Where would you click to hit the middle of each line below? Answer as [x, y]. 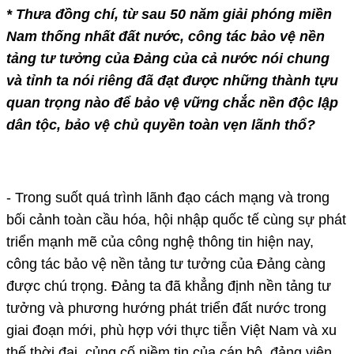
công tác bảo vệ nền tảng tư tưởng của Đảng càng [166, 264]
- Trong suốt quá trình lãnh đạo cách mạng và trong [168, 197]
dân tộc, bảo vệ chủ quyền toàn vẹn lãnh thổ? [161, 124]
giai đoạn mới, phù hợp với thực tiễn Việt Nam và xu [171, 330]
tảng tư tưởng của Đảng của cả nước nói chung [168, 58]
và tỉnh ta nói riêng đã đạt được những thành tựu [172, 80]
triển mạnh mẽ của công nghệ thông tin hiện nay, [160, 241]
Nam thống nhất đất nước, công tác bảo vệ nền [166, 36]
